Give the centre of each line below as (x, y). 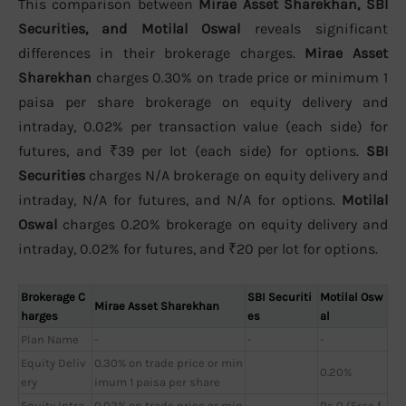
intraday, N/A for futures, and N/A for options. (180, 200)
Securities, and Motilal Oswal (129, 29)
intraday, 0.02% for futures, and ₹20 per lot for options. (198, 249)
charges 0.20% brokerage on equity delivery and (222, 225)
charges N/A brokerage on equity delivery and (237, 176)
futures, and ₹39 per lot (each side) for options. (192, 151)
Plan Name (50, 339)
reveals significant (314, 29)
